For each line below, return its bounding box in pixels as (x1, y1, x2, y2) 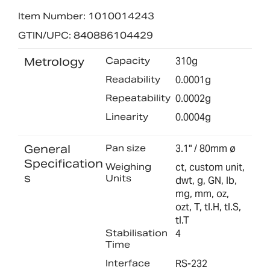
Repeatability (105, 92, 171, 104)
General (24, 142, 71, 156)
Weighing (105, 161, 151, 173)
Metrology (24, 54, 84, 69)
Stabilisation (105, 227, 168, 239)
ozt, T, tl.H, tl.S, (175, 201, 242, 214)
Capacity (105, 54, 150, 66)
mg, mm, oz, (175, 187, 230, 201)
